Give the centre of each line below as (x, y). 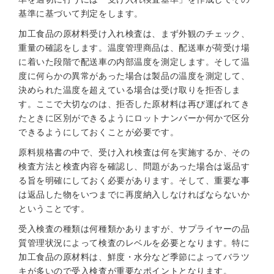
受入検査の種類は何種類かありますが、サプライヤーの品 (134, 229)
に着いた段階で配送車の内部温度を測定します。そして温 (134, 62)
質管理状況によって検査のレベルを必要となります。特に (134, 243)
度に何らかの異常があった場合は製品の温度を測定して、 (134, 76)
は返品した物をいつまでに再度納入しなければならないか (134, 194)
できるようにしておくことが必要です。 (99, 132)
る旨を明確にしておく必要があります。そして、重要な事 (134, 180)
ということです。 (54, 209)
